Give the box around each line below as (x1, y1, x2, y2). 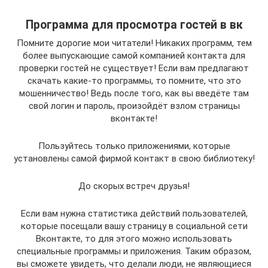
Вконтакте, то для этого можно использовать (36, 233, 232, 244)
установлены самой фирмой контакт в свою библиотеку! (13, 153, 255, 164)
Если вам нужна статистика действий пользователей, (20, 208, 248, 219)
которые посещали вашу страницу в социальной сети (20, 220, 248, 232)
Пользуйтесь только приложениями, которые (38, 140, 230, 151)
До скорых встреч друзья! (78, 180, 190, 191)
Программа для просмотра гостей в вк (25, 17, 243, 32)
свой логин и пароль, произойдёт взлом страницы (28, 100, 240, 111)
